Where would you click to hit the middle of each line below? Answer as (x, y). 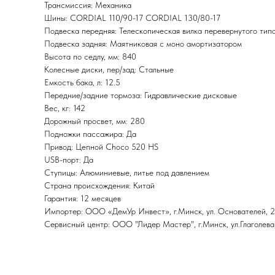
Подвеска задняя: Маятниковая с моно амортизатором (143, 44)
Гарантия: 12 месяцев (83, 199)
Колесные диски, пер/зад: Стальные (109, 70)
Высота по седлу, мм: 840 (90, 57)
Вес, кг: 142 (65, 108)
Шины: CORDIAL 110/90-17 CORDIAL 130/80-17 (132, 18)
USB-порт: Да (69, 160)
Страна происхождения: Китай (99, 186)
